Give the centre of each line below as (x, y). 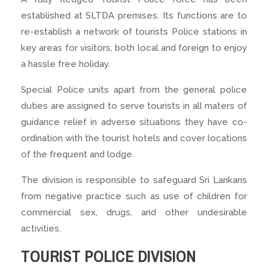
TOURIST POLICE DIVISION (109, 256)
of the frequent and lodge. (77, 154)
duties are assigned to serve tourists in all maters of (134, 106)
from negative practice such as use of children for (134, 196)
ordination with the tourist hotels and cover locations (134, 138)
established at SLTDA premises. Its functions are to (134, 15)
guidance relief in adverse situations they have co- (134, 122)
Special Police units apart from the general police (134, 89)
